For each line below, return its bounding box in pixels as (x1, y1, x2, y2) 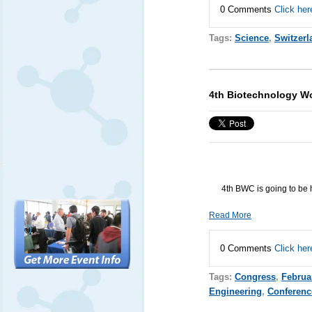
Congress (234, 271, 276, 282)
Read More (208, 210, 251, 220)
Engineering (208, 286, 262, 297)
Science (234, 32, 269, 43)
